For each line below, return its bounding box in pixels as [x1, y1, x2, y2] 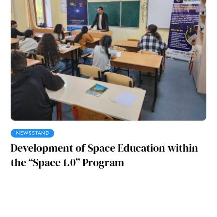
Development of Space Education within [11, 140, 199, 155]
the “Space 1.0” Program [11, 155, 124, 170]
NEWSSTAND [15, 129, 50, 137]
